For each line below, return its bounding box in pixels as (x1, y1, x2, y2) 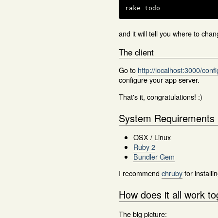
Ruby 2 (133, 141, 155, 152)
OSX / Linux (133, 131, 171, 142)
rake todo (125, 4, 160, 12)
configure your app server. (119, 74, 200, 85)
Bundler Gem (133, 151, 175, 162)
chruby (162, 168, 182, 179)
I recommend (119, 168, 162, 179)
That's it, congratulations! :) (119, 91, 202, 102)
